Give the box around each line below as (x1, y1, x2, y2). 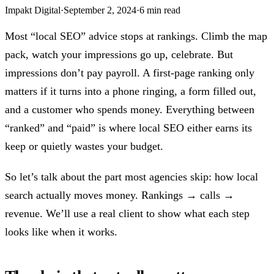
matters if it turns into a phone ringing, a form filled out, (5, 84, 256, 97)
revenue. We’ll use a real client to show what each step (5, 207, 250, 220)
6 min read (139, 4, 180, 15)
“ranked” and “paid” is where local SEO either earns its (5, 121, 252, 134)
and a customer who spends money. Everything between (5, 103, 254, 116)
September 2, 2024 (64, 4, 136, 15)
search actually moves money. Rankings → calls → (5, 188, 234, 201)
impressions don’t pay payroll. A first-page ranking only (5, 66, 254, 79)
